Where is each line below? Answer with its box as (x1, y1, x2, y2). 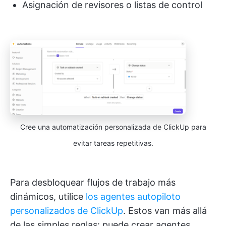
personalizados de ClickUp (10, 205, 123, 216)
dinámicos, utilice (10, 191, 86, 202)
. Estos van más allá (123, 205, 207, 216)
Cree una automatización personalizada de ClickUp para (20, 122, 206, 131)
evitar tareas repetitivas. (73, 138, 153, 147)
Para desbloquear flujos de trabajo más (10, 177, 176, 188)
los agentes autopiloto (86, 191, 181, 202)
